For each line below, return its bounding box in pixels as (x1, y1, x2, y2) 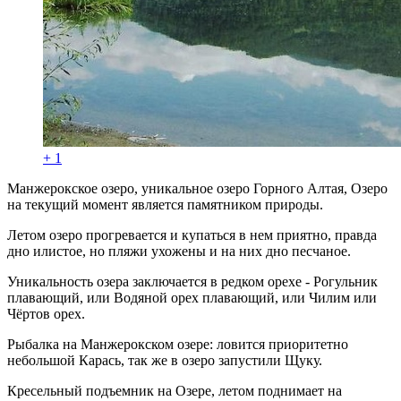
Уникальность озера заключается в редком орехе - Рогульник (7, 273, 378, 289)
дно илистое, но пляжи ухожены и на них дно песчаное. (7, 243, 351, 259)
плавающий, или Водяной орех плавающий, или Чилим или (7, 289, 377, 305)
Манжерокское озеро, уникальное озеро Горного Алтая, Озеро (7, 180, 388, 196)
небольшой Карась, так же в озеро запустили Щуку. (7, 352, 322, 368)
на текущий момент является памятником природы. (7, 196, 323, 212)
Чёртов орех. (7, 305, 85, 321)
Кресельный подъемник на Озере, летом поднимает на (7, 382, 342, 398)
